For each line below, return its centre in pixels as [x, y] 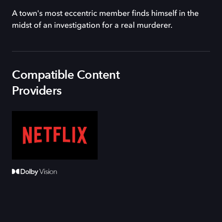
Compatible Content [66, 75]
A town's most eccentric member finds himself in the [105, 14]
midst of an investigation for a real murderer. [92, 26]
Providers [37, 91]
